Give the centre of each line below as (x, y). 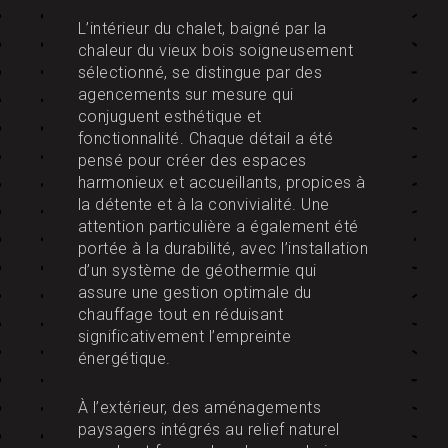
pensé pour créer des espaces (192, 161)
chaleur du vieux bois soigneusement (215, 51)
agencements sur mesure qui (185, 95)
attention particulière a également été (218, 227)
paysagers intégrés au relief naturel (208, 430)
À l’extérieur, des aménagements (199, 408)
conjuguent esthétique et (169, 117)
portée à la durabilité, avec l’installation (222, 249)
